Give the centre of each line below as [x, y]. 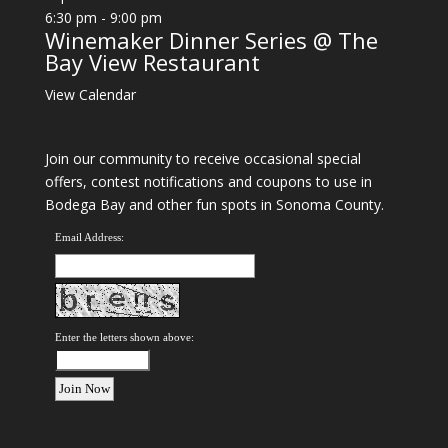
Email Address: [89, 237]
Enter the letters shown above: [124, 337]
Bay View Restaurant [152, 61]
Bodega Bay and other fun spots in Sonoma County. [214, 205]
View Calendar [90, 94]
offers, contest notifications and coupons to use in [208, 182]
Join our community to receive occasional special [202, 159]
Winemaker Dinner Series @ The [211, 39]
